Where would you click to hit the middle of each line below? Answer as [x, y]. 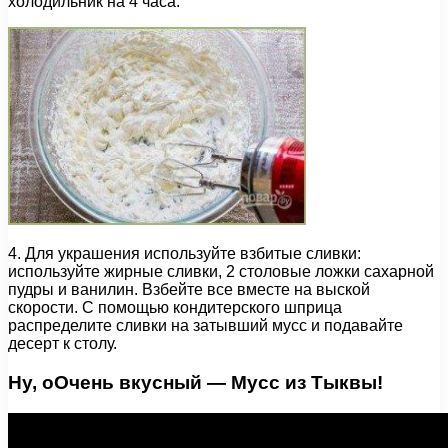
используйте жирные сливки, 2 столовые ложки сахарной [221, 272]
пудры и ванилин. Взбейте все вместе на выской [189, 290]
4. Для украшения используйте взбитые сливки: [184, 254]
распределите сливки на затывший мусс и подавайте [205, 326]
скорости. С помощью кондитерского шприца [175, 308]
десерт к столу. [62, 344]
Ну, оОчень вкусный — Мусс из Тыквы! [195, 382]
